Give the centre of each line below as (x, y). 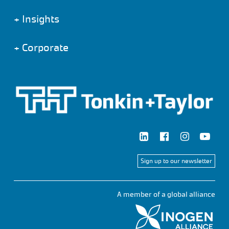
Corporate (44, 47)
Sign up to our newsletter (177, 161)
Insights (39, 19)
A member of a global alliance (166, 194)
